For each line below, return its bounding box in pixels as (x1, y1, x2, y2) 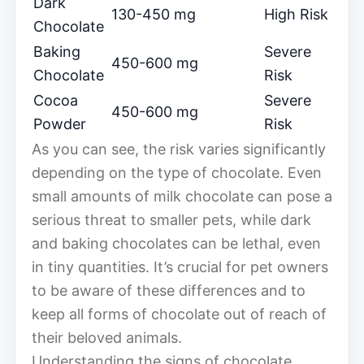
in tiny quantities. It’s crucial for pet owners (32, 258, 328, 275)
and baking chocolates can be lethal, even (32, 234, 321, 252)
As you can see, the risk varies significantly (32, 140, 326, 158)
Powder (33, 115, 86, 132)
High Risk (264, 5, 328, 23)
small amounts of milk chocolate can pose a (32, 187, 332, 205)
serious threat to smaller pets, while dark (32, 210, 311, 228)
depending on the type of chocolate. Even (32, 163, 322, 181)
